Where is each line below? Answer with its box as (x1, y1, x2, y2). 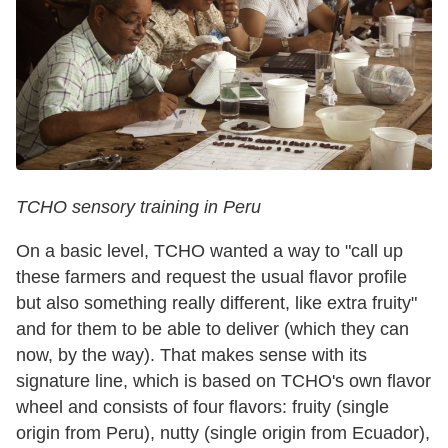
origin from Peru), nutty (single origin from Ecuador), (16, 422, 430, 443)
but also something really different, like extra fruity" (16, 292, 417, 313)
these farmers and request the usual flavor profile (16, 266, 407, 287)
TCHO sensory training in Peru (16, 196, 261, 217)
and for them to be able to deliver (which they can (16, 318, 409, 339)
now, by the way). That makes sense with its (16, 344, 367, 365)
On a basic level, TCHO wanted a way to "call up (16, 240, 403, 261)
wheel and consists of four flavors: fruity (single (16, 396, 389, 417)
